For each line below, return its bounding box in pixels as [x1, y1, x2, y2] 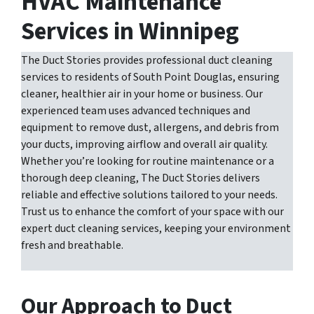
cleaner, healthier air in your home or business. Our [21, 86, 263, 102]
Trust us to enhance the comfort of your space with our [21, 203, 284, 219]
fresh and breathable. [21, 237, 123, 253]
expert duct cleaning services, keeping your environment [21, 220, 291, 236]
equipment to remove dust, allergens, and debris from [21, 119, 279, 135]
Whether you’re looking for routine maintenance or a [21, 153, 274, 169]
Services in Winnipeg [21, 13, 239, 49]
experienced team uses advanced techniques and [21, 102, 250, 118]
